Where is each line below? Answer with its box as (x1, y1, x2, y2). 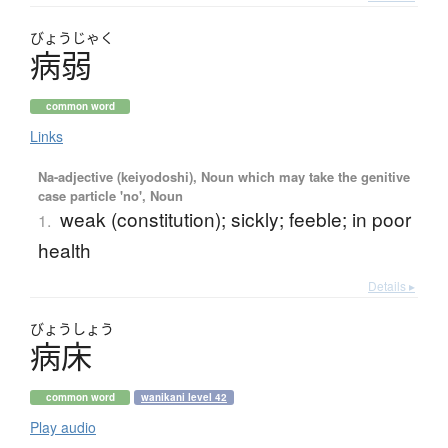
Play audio (30, 416, 96, 437)
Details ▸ (368, 276, 415, 294)
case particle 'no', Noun (37, 185, 183, 205)
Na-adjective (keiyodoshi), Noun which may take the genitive (37, 166, 410, 186)
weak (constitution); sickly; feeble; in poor (59, 204, 411, 232)
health (37, 235, 91, 263)
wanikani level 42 (141, 389, 227, 404)
